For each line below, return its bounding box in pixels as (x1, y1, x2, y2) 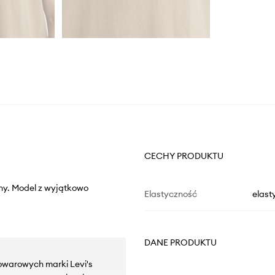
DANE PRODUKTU (144, 237, 217, 249)
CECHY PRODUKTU (144, 150, 223, 162)
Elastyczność (144, 188, 197, 200)
